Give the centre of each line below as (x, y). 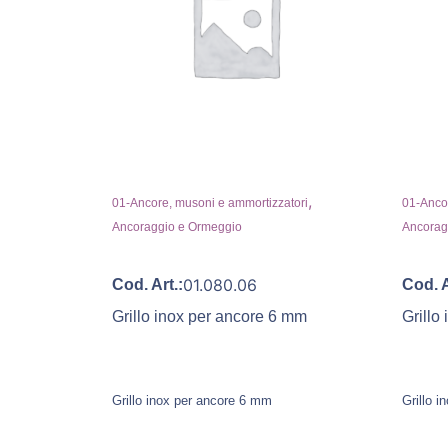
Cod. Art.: (147, 284)
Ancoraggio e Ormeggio (177, 226)
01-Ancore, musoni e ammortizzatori (210, 202)
